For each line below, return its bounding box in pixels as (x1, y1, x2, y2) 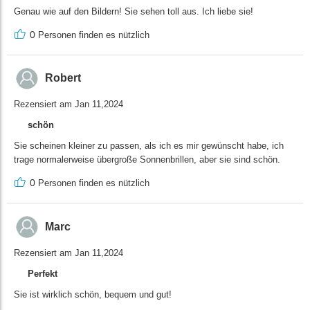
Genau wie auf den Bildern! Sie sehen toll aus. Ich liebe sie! (14, 6, 253, 17)
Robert (45, 72, 81, 84)
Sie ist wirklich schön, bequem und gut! (14, 289, 172, 300)
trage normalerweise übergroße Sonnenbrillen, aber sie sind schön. (14, 154, 280, 165)
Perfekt (28, 268, 57, 280)
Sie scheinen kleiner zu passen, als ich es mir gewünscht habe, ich (14, 140, 284, 152)
